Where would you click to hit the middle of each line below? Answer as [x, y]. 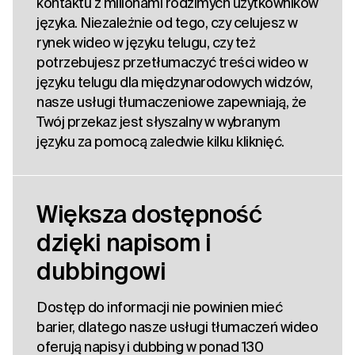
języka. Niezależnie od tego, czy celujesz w [167, 23]
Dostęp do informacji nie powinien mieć [159, 307]
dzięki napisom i [124, 243]
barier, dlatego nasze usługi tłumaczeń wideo [177, 327]
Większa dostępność [149, 214]
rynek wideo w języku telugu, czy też [146, 43]
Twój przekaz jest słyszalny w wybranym [158, 122]
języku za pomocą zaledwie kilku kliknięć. [160, 142]
